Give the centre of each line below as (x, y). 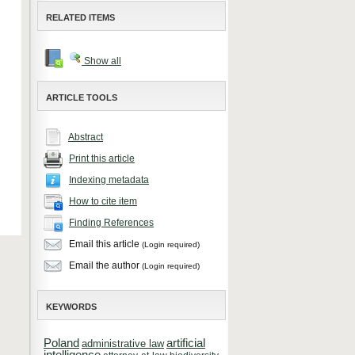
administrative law (123, 344)
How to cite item (103, 202)
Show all (101, 61)
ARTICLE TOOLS (82, 97)
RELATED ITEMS (80, 17)
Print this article (102, 159)
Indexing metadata (109, 180)
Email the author (104, 266)
